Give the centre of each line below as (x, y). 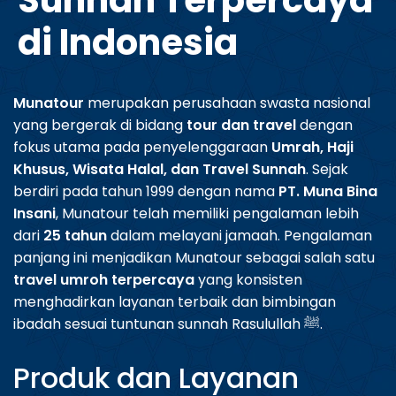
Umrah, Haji (312, 147)
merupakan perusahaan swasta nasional (227, 103)
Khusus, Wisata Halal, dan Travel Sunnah (160, 169)
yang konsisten (248, 280)
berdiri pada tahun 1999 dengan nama (146, 191)
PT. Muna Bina (328, 191)
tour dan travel (241, 125)
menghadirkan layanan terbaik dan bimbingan (175, 302)
